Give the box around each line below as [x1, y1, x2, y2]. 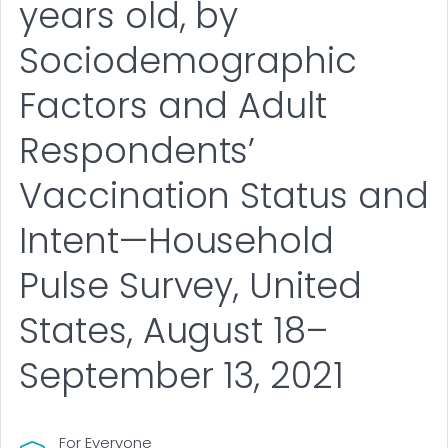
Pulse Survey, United [19, 261, 363, 311]
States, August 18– [19, 306, 329, 356]
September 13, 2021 [19, 351, 345, 401]
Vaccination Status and [19, 171, 429, 221]
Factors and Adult [19, 81, 328, 131]
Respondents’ [19, 126, 256, 176]
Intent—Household [19, 216, 335, 266]
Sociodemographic [19, 36, 358, 86]
